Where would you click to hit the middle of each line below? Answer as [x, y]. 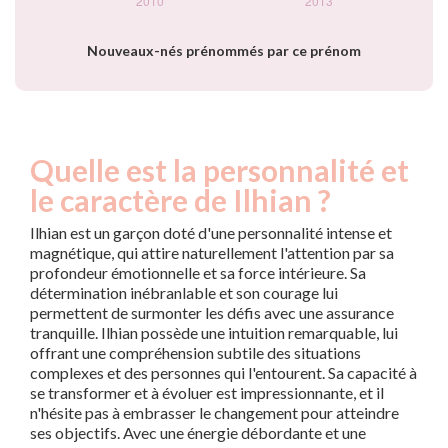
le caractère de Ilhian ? [180, 200]
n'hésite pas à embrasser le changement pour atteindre [214, 413]
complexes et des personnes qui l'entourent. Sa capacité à [223, 373]
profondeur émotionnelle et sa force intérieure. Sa [198, 273]
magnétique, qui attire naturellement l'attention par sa [212, 253]
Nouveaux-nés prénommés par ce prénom [224, 51]
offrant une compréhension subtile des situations [195, 353]
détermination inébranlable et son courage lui [184, 293]
